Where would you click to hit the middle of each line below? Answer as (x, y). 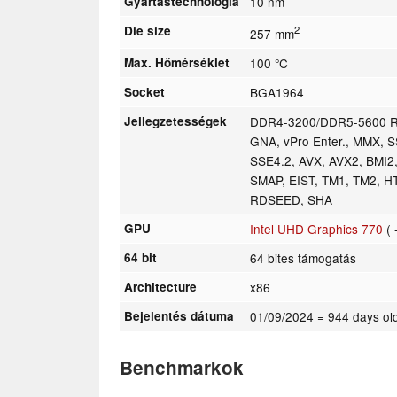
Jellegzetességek (176, 121)
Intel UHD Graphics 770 (317, 228)
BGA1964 (277, 92)
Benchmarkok (182, 367)
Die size (148, 30)
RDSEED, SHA (292, 199)
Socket (145, 91)
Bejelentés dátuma (179, 315)
